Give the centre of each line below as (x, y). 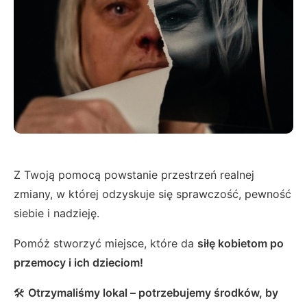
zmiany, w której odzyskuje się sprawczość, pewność (152, 194)
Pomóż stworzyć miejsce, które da (106, 244)
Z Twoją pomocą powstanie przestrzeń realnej (134, 175)
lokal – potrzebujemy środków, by (189, 293)
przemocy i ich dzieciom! (78, 263)
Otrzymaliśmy (64, 293)
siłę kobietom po (241, 244)
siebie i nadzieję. (57, 213)
